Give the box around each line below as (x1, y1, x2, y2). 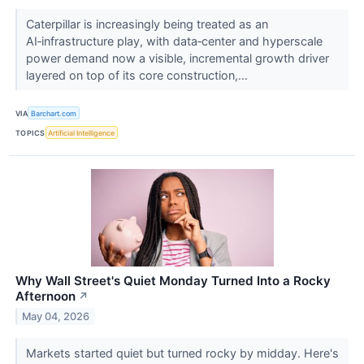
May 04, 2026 (22, 310, 90, 323)
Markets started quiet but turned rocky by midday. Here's (25, 346, 339, 361)
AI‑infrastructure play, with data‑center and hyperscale (25, 33, 323, 48)
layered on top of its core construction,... (25, 67, 251, 82)
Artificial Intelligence (48, 128, 115, 137)
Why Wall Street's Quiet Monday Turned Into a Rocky (15, 273, 331, 289)
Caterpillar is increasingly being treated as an (25, 16, 268, 31)
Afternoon (15, 288, 76, 305)
